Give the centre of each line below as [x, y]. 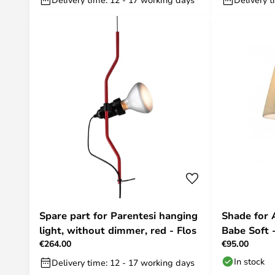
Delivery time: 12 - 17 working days [123, 262]
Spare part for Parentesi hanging [118, 215]
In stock [249, 261]
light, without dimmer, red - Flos [118, 230]
